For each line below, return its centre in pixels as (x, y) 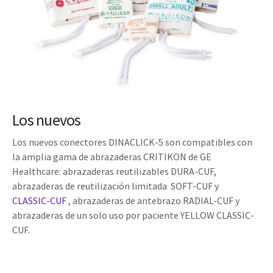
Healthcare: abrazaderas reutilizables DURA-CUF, (114, 172)
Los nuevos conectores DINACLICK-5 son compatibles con (132, 142)
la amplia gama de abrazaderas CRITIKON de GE (112, 157)
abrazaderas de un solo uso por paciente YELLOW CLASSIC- (133, 215)
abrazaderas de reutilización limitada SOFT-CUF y (116, 186)
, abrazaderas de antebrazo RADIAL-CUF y (153, 201)
